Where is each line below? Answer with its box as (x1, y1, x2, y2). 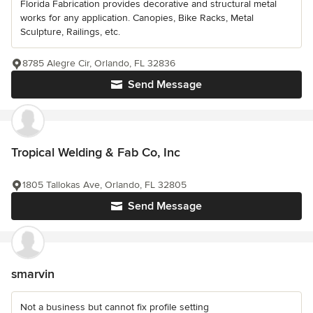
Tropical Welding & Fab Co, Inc (11, 145, 180, 160)
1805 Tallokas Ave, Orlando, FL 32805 (22, 179, 187, 191)
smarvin (11, 266, 54, 282)
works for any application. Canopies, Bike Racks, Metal (20, 12, 254, 24)
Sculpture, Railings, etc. (20, 26, 120, 38)
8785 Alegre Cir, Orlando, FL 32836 (22, 57, 175, 69)
